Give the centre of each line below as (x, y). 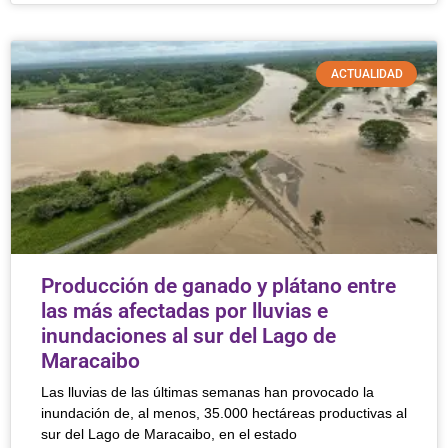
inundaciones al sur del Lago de (188, 336)
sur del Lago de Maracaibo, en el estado (169, 434)
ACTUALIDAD (366, 74)
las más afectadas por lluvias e (184, 311)
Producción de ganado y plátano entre (218, 286)
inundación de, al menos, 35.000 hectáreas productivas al (224, 413)
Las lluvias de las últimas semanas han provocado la (207, 392)
